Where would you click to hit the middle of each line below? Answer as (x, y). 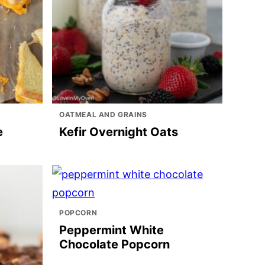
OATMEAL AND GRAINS (103, 114)
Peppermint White (112, 230)
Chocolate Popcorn (114, 244)
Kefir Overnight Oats (119, 132)
